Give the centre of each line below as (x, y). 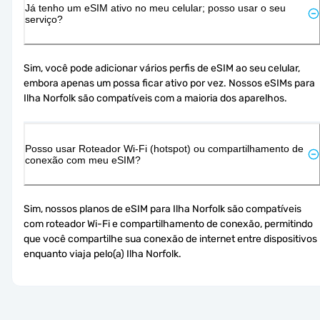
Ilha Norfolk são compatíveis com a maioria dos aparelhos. (155, 98)
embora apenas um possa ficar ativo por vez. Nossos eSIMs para (169, 83)
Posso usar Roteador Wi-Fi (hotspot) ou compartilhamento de (164, 148)
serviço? (44, 19)
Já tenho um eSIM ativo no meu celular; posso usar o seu (155, 7)
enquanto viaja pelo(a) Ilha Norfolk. (102, 254)
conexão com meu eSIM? (83, 160)
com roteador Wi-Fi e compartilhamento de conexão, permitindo (168, 224)
